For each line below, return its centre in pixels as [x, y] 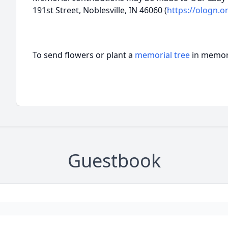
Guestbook [114, 161]
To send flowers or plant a [84, 55]
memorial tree [162, 55]
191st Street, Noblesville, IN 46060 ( [100, 10]
